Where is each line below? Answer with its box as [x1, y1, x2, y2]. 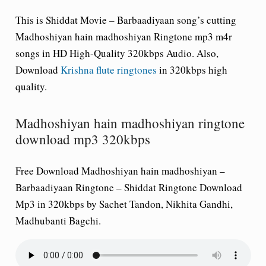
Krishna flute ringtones [60, 63, 157, 77]
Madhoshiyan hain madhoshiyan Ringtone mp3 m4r [15, 30, 232, 43]
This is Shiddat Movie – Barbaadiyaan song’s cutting [15, 13, 236, 27]
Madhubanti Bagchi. [15, 213, 101, 227]
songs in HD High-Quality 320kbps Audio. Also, [15, 46, 218, 60]
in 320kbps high [156, 63, 227, 77]
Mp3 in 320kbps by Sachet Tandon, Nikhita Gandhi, [15, 197, 233, 211]
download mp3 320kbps [15, 130, 150, 148]
